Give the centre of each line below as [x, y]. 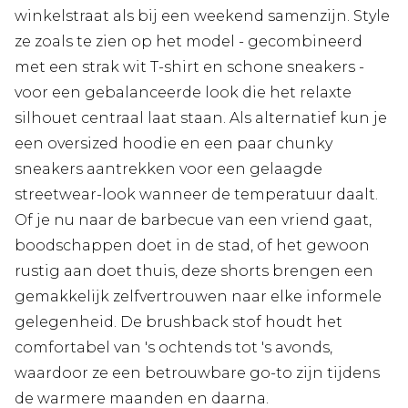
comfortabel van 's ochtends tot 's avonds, [173, 347]
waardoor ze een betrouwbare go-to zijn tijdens [197, 372]
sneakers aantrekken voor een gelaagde [168, 168]
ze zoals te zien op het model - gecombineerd [189, 41]
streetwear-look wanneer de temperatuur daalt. [196, 194]
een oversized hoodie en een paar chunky [173, 143]
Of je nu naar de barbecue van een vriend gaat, [193, 219]
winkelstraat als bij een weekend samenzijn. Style [202, 15]
